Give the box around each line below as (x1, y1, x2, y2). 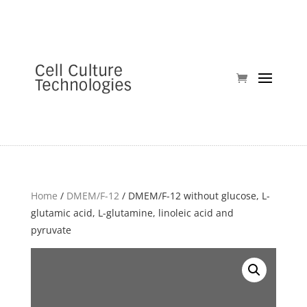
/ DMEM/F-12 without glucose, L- (119, 189, 270, 202)
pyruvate (30, 223, 71, 236)
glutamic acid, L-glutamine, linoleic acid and (30, 206, 234, 219)
